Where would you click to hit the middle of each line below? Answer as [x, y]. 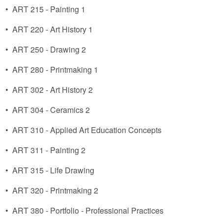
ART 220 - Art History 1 [53, 29]
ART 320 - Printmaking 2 [55, 190]
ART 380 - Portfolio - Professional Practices [88, 210]
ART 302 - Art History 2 [53, 90]
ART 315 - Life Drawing [53, 170]
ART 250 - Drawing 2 [49, 49]
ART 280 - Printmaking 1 [55, 69]
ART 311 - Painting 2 [49, 150]
